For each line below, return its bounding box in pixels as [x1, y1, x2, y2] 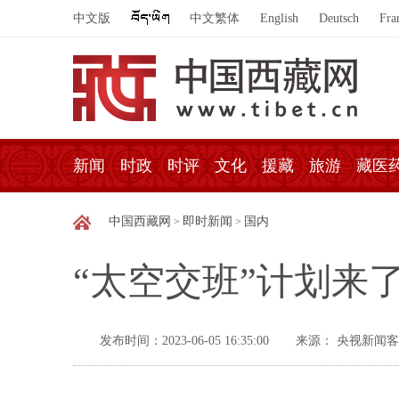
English [260, 12, 298, 25]
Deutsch [319, 12, 359, 25]
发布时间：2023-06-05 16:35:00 [100, 334, 269, 347]
